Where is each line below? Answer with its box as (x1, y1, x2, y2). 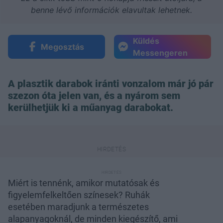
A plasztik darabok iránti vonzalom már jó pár (8, 77, 214, 90)
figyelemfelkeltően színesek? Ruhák (8, 189, 150, 200)
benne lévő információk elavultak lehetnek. (31, 4, 192, 15)
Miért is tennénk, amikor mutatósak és (8, 177, 159, 188)
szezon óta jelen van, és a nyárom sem (8, 89, 180, 102)
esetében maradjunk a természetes (8, 201, 149, 212)
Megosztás (40, 41, 84, 52)
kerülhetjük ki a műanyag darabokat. (8, 101, 173, 113)
